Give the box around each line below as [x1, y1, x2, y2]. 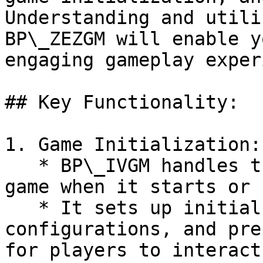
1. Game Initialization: [5, 134, 261, 155]
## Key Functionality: [5, 92, 239, 113]
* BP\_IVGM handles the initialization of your [5, 155, 38, 176]
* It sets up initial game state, [5, 197, 38, 218]
